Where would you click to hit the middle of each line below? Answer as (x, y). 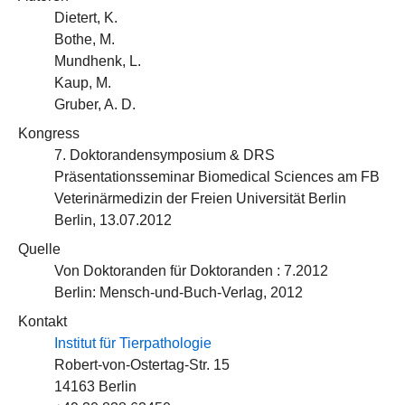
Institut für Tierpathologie (133, 343)
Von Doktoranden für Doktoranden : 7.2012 (191, 271)
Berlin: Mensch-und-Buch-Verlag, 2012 (179, 292)
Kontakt (42, 321)
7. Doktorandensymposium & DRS (165, 155)
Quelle (39, 249)
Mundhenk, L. (98, 61)
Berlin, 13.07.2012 (113, 220)
